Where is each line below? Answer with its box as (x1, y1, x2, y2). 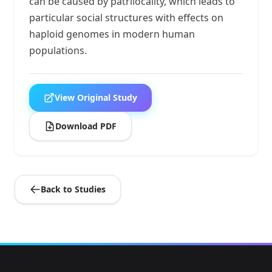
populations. (29, 43, 87, 57)
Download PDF (55, 120, 117, 132)
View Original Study (55, 91, 137, 103)
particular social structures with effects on (29, 10, 223, 24)
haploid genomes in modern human (29, 27, 195, 41)
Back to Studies (41, 183, 106, 195)
